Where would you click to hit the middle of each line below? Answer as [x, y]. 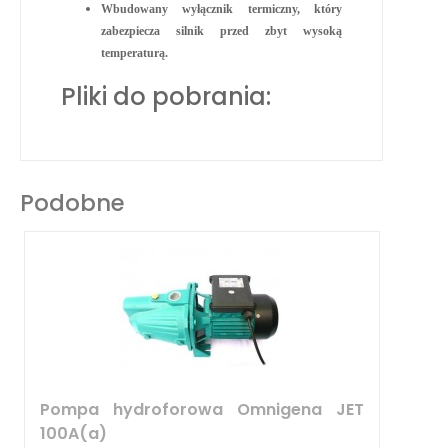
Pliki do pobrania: [166, 96]
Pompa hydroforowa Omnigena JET [201, 409]
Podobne [72, 202]
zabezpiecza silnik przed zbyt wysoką [222, 30]
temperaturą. [134, 52]
